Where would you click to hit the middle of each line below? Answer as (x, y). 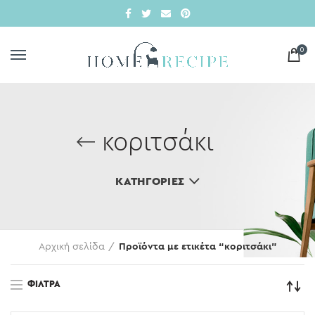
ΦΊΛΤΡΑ (44, 284)
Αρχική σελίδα (71, 247)
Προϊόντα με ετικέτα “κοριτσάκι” (198, 247)
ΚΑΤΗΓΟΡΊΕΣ (150, 181)
